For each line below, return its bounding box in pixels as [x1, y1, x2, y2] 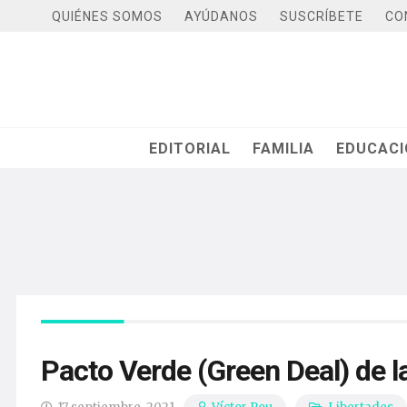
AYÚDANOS [184, 8, 258, 24]
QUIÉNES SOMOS [52, 8, 163, 24]
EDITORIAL [149, 139, 232, 157]
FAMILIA [253, 139, 315, 157]
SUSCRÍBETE [280, 8, 363, 24]
